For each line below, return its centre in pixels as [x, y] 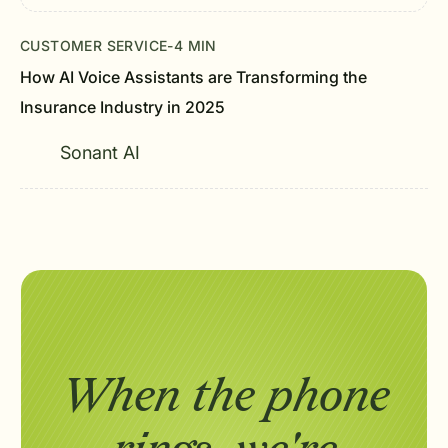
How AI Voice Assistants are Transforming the [193, 77]
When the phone [224, 396]
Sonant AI [100, 152]
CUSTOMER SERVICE [94, 45]
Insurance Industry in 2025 [122, 107]
